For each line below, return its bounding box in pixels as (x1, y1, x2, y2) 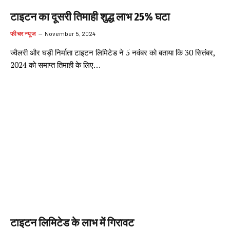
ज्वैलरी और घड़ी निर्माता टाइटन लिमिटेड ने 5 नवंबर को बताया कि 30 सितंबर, (10, 47, 215, 57)
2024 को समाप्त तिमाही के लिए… (10, 60, 100, 70)
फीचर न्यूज (10, 30, 36, 37)
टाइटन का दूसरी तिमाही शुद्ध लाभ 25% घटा (10, 10, 170, 24)
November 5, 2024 (45, 30, 96, 37)
